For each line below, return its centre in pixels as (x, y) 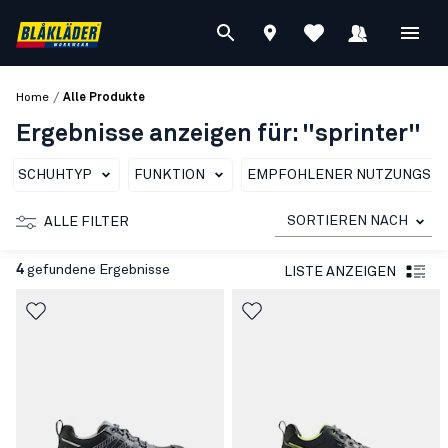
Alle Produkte (104, 98)
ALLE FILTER (86, 222)
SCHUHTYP (55, 175)
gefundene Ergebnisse (97, 270)
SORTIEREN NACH (347, 221)
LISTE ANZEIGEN (340, 271)
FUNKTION (169, 175)
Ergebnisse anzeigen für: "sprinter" (218, 134)
